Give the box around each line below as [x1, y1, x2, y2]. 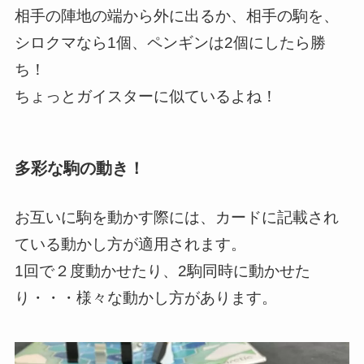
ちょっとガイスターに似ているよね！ [14, 88, 277, 106]
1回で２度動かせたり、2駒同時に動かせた [14, 262, 310, 280]
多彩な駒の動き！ [14, 159, 145, 178]
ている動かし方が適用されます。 [14, 236, 246, 253]
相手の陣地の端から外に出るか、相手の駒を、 [14, 7, 339, 25]
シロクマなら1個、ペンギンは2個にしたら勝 [14, 34, 326, 52]
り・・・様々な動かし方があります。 [14, 289, 277, 307]
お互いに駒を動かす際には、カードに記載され [14, 209, 339, 227]
